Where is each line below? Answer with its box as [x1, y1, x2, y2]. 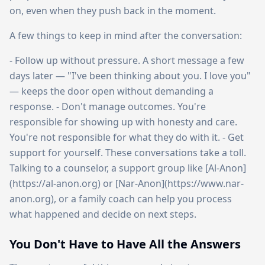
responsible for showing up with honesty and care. [9, 115, 237, 128]
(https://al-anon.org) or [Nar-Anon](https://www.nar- [9, 177, 244, 190]
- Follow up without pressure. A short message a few [9, 54, 244, 67]
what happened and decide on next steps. [9, 208, 196, 221]
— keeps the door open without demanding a [9, 85, 214, 98]
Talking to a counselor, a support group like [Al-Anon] [9, 161, 246, 174]
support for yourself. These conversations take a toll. [9, 146, 246, 159]
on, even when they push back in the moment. [9, 4, 216, 17]
